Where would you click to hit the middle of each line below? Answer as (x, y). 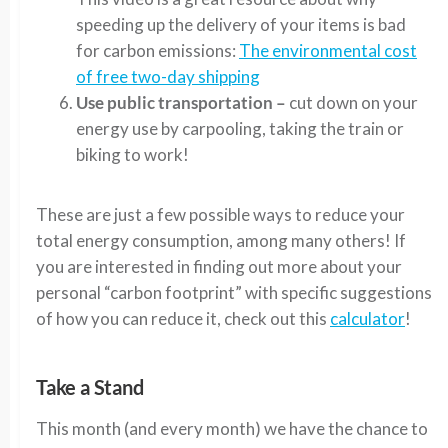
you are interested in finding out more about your (219, 266)
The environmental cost (328, 50)
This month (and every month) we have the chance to (232, 428)
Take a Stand (90, 386)
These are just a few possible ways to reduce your (220, 214)
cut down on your (352, 102)
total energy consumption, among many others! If (221, 240)
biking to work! (132, 154)
